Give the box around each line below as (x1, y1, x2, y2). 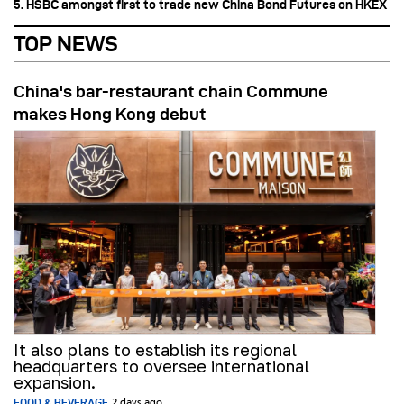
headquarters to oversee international (14, 356, 309, 377)
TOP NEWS (14, 32, 118, 57)
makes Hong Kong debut (14, 105, 207, 124)
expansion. (14, 372, 96, 393)
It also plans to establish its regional (14, 340, 297, 361)
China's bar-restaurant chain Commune (14, 82, 328, 102)
